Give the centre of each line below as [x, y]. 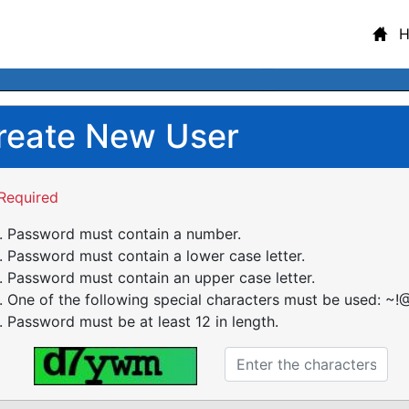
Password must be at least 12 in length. [142, 321]
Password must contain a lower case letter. [156, 256]
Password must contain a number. [124, 234]
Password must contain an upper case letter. [161, 278]
